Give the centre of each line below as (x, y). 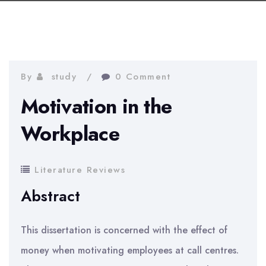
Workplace (70, 134)
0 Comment (142, 77)
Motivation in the (96, 107)
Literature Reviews (80, 170)
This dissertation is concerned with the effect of (124, 230)
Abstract (50, 196)
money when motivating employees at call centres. (130, 250)
